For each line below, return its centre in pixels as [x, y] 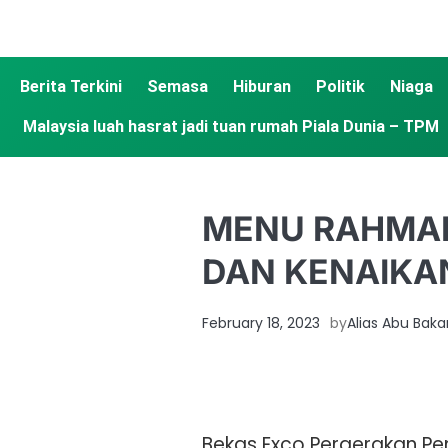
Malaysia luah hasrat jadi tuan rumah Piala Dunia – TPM [230, 126]
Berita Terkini [71, 86]
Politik [340, 86]
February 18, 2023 [261, 323]
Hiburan [262, 86]
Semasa [177, 86]
